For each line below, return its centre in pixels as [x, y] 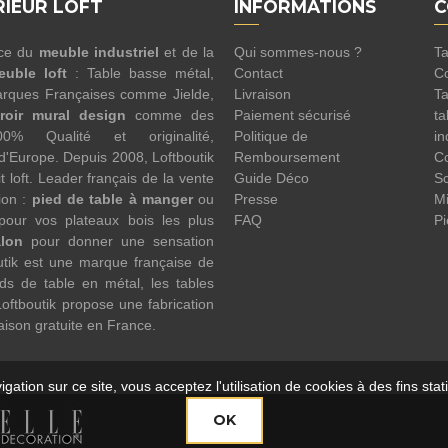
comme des [170, 115]
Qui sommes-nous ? [298, 52]
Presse [256, 199]
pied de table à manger [112, 199]
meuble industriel [98, 52]
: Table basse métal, [141, 73]
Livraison [262, 94]
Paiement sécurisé [292, 115]
